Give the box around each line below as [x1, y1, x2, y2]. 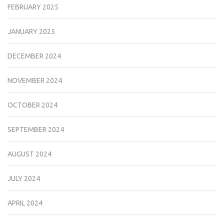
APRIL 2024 [7, 199, 42, 207]
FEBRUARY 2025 [7, 3, 58, 11]
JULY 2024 [7, 174, 40, 183]
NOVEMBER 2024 [7, 76, 62, 85]
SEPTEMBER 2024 [7, 125, 64, 134]
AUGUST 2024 [7, 150, 51, 158]
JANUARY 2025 [7, 27, 55, 36]
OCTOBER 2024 [7, 101, 57, 109]
